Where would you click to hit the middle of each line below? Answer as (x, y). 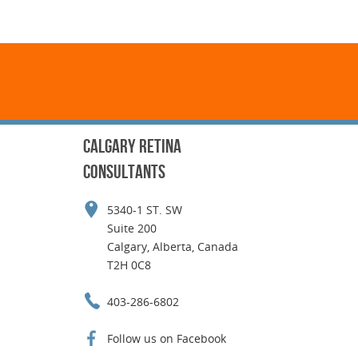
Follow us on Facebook (166, 338)
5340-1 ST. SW (144, 210)
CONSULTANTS (124, 172)
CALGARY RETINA (132, 146)
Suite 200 (131, 228)
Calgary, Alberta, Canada (172, 247)
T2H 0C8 (129, 265)
